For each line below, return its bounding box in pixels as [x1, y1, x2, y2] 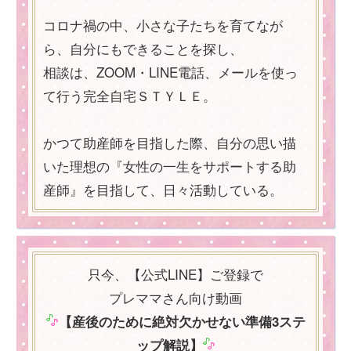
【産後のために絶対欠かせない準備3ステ [58, 312, 306, 331]
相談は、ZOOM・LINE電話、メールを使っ [43, 62, 298, 82]
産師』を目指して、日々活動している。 [43, 179, 283, 200]
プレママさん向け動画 [109, 288, 242, 308]
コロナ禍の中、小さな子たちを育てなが [43, 15, 283, 35]
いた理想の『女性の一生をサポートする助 [43, 156, 296, 176]
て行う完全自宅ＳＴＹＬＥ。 [43, 85, 216, 106]
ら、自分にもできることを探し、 [43, 38, 243, 59]
